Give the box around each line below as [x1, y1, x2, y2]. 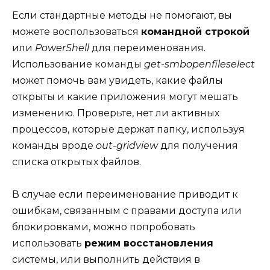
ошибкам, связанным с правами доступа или [12, 204, 242, 216]
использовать [12, 237, 84, 249]
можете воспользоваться [12, 25, 141, 37]
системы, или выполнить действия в [12, 253, 200, 265]
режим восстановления [84, 237, 213, 249]
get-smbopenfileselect [144, 58, 255, 70]
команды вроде [12, 139, 96, 151]
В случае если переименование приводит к [12, 188, 238, 200]
